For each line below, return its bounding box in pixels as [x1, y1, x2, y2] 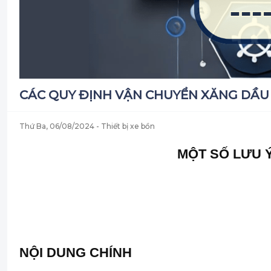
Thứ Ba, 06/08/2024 [19, 122, 96, 131]
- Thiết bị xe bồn [96, 122, 155, 131]
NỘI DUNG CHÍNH [19, 245, 132, 260]
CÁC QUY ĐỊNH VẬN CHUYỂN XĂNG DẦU [19, 88, 269, 102]
